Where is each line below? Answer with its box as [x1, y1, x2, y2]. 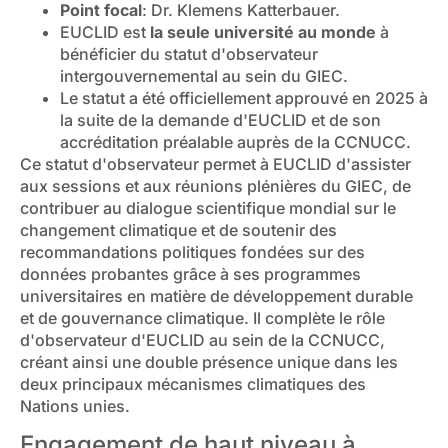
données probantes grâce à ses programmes [20, 263, 361, 284]
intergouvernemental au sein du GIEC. [60, 65, 348, 86]
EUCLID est [60, 21, 150, 42]
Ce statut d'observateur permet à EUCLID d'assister [20, 153, 411, 174]
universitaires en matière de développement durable [20, 285, 413, 306]
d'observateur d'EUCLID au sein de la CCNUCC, [20, 329, 385, 350]
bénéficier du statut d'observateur [60, 43, 318, 64]
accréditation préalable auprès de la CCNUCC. [60, 131, 411, 152]
